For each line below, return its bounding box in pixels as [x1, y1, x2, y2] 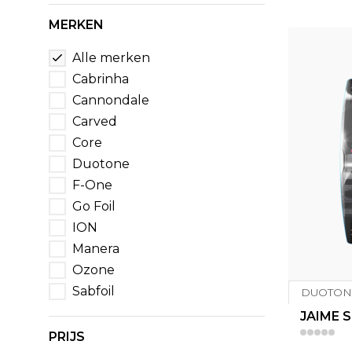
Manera [72, 241, 119, 256]
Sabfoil [72, 284, 115, 299]
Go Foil [72, 199, 115, 214]
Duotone [72, 156, 130, 171]
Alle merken [72, 50, 150, 65]
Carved [72, 114, 117, 129]
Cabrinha [72, 71, 129, 86]
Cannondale [72, 93, 149, 108]
